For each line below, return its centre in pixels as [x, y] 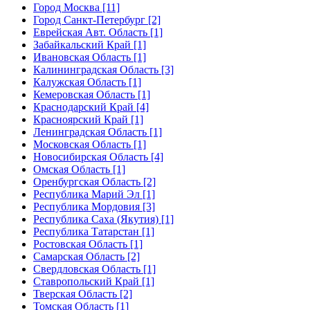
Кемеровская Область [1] [92, 94]
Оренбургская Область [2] [94, 181]
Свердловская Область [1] [94, 268]
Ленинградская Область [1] [98, 131]
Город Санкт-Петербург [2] [97, 19]
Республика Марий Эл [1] [94, 194]
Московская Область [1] [90, 144]
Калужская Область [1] [87, 82]
